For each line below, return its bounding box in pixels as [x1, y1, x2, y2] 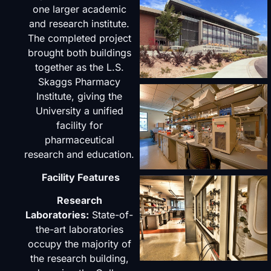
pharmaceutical [44, 133, 114, 146]
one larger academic [32, 2, 126, 15]
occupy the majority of [27, 238, 131, 250]
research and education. [24, 148, 135, 160]
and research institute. [29, 17, 130, 30]
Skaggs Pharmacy [38, 75, 121, 88]
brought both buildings [27, 46, 131, 59]
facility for [56, 119, 103, 131]
